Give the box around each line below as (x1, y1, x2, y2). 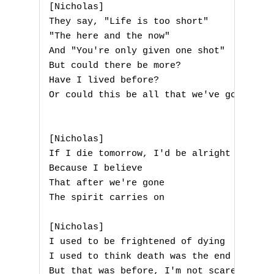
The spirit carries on (49, 193, 165, 204)
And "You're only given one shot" (49, 46, 225, 57)
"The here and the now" (49, 31, 170, 42)
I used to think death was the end (49, 251, 231, 262)
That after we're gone (49, 178, 165, 189)
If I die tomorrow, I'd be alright (49, 149, 231, 160)
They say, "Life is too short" (49, 17, 209, 28)
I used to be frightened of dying (49, 237, 225, 248)
